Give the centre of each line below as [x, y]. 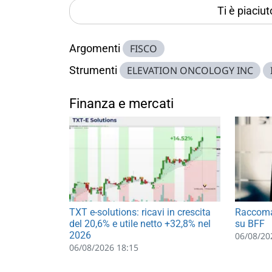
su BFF [250, 224]
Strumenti [93, 70]
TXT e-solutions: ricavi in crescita [140, 212]
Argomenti [95, 49]
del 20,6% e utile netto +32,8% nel [140, 224]
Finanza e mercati [121, 104]
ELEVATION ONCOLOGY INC [190, 71]
